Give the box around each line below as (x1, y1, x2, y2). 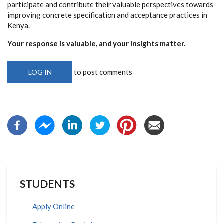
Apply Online (32, 201, 75, 211)
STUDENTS (20, 177, 75, 190)
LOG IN (28, 67, 52, 76)
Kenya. (7, 20, 30, 30)
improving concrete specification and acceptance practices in (7, 10, 207, 19)
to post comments (72, 67, 132, 76)
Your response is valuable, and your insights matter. (7, 38, 185, 48)
